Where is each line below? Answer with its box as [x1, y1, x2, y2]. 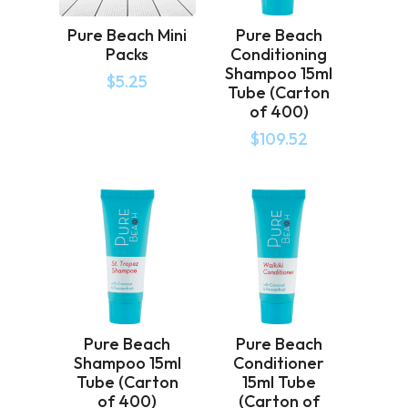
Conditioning [230, 44, 328, 65]
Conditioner [233, 352, 325, 373]
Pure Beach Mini [67, 25, 188, 46]
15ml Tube [241, 372, 316, 393]
